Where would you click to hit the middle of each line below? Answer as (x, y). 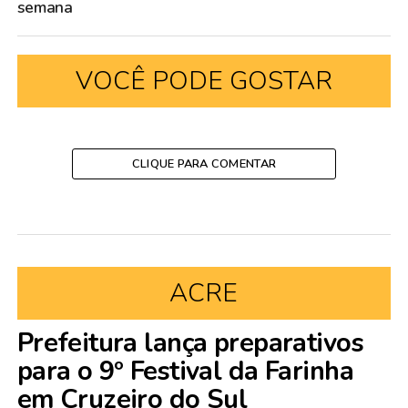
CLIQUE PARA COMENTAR (204, 164)
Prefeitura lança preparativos (190, 343)
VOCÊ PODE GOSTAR (204, 81)
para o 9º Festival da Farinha (185, 371)
